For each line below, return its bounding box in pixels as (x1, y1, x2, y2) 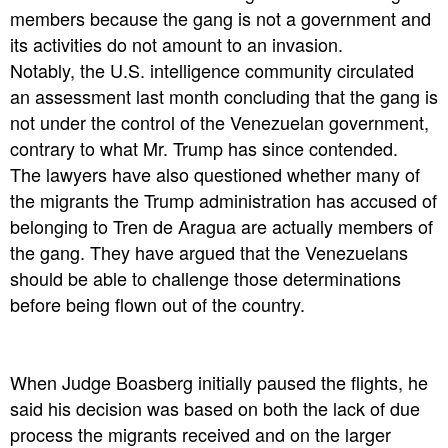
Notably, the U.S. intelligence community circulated (10, 57, 414, 84)
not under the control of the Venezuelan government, (10, 109, 429, 136)
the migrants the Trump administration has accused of (10, 187, 437, 214)
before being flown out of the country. (10, 291, 305, 318)
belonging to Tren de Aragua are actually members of (10, 213, 433, 240)
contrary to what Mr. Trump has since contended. (10, 135, 398, 162)
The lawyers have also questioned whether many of (10, 161, 420, 188)
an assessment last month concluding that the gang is (10, 83, 438, 110)
